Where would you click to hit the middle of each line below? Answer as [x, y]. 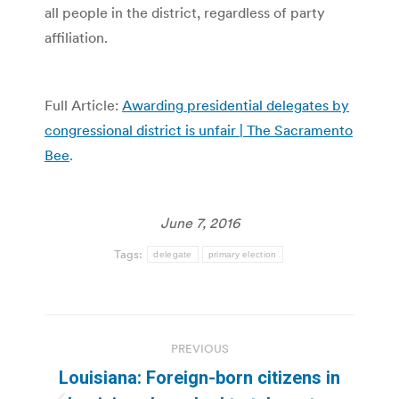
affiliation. [76, 37]
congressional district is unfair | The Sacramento [199, 130]
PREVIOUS [199, 348]
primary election [242, 254]
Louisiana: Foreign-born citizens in [199, 377]
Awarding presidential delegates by [236, 105]
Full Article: [83, 105]
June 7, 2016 [199, 222]
